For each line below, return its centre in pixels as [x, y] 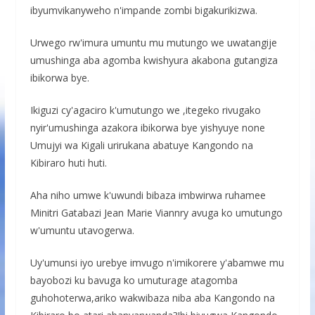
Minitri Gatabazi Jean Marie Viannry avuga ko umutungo [156, 213]
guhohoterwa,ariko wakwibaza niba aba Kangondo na [152, 298]
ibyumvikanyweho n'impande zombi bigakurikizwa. [143, 11]
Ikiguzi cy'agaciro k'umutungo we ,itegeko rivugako [145, 110]
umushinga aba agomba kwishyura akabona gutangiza [154, 60]
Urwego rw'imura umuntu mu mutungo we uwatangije [153, 43]
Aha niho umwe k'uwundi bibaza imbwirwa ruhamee [148, 195]
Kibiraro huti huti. [68, 163]
